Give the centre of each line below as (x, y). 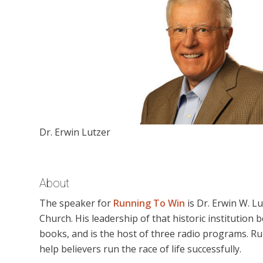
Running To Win (149, 203)
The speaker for (76, 203)
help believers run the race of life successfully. (140, 249)
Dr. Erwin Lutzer (75, 132)
